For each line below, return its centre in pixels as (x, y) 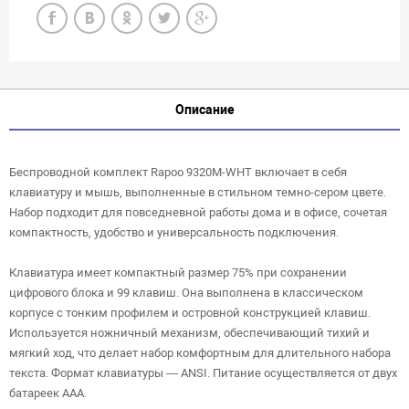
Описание (204, 109)
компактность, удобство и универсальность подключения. (174, 233)
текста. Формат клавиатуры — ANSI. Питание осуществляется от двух (203, 373)
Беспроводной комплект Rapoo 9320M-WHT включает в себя (178, 173)
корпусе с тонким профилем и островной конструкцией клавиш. (190, 313)
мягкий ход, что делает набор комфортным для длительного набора (200, 353)
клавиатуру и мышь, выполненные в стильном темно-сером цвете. (198, 193)
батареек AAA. (48, 393)
